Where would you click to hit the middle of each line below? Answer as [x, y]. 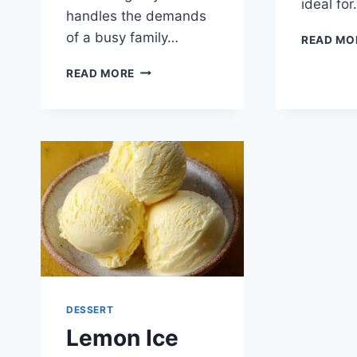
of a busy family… [122, 37]
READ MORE [101, 73]
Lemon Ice [122, 338]
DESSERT [90, 309]
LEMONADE [167, 86]
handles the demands [136, 16]
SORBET [158, 102]
